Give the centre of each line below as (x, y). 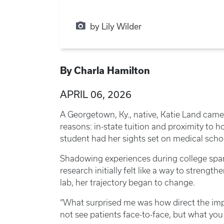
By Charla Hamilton (105, 70)
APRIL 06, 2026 (96, 94)
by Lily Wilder (115, 26)
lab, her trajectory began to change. (128, 182)
